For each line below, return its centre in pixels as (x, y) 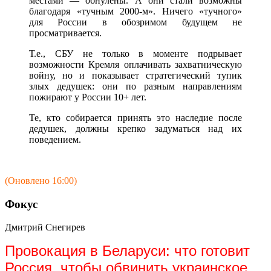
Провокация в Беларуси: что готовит (127, 251)
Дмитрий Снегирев (45, 227)
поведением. (55, 139)
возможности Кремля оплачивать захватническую (135, 64)
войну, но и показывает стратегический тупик (135, 75)
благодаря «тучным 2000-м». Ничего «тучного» (135, 11)
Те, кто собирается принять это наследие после (135, 117)
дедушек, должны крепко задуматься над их (135, 128)
